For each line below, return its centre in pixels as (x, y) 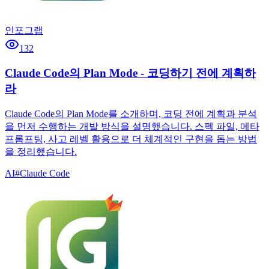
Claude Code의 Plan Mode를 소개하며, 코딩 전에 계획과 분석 (131, 113)
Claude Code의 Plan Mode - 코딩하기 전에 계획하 (130, 73)
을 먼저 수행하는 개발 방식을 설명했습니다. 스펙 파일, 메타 (132, 126)
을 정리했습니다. (41, 151)
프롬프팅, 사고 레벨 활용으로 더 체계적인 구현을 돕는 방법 (131, 139)
